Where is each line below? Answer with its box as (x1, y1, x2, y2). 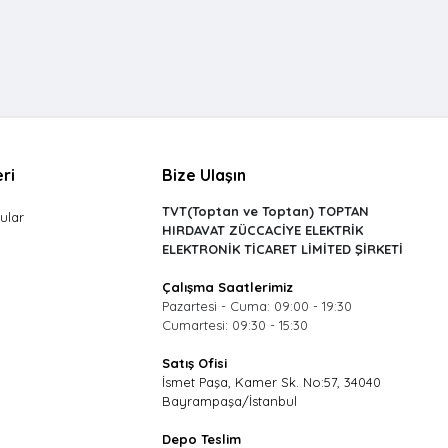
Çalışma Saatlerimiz (161, 279, 293, 295)
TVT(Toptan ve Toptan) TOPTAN (161, 203, 369, 219)
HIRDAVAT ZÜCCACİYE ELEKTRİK (161, 222, 363, 238)
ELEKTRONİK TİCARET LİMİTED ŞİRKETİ (161, 241, 403, 257)
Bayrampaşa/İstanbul (161, 393, 297, 409)
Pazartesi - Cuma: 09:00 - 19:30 (161, 298, 352, 314)
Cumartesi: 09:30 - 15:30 (161, 317, 308, 333)
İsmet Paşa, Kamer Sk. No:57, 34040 (161, 374, 381, 390)
